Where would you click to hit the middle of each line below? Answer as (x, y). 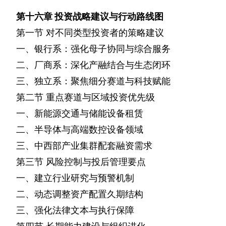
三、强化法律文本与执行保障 (75, 210)
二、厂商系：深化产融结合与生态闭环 (93, 65)
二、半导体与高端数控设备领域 (80, 130)
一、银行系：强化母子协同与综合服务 (93, 49)
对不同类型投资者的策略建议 (105, 33)
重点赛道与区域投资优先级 (100, 97)
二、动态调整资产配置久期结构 (80, 194)
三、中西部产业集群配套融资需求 (84, 146)
